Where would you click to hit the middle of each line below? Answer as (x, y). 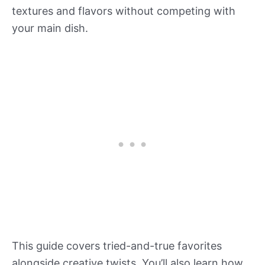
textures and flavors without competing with (124, 11)
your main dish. (50, 28)
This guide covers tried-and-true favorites (117, 245)
